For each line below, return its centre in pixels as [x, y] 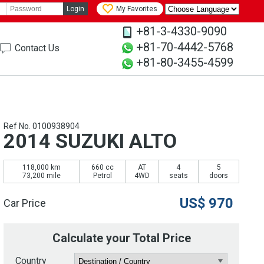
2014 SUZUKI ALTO [90, 141]
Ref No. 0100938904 [42, 126]
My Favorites [137, 9]
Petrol [102, 176]
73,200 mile [42, 176]
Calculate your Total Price [121, 238]
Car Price [25, 203]
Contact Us [37, 48]
